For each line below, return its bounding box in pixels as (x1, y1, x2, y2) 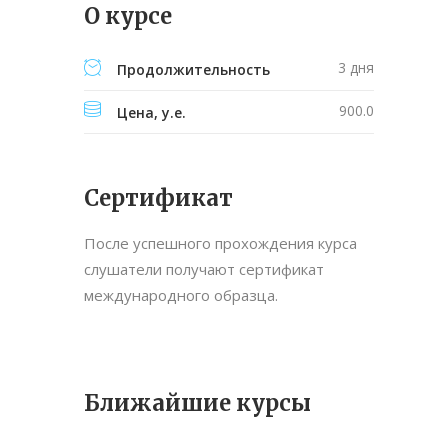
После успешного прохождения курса (84, 233, 357, 254)
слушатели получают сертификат (84, 259, 324, 280)
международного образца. (84, 285, 278, 306)
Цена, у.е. (117, 103, 186, 123)
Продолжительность (117, 60, 270, 80)
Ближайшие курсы (84, 389, 311, 418)
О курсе (84, 2, 172, 31)
